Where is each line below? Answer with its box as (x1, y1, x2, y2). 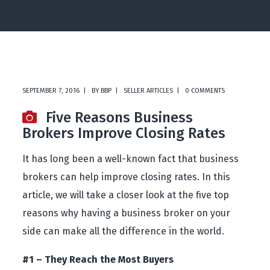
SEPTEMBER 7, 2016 (22, 87, 80, 95)
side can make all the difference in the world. (22, 225, 225, 237)
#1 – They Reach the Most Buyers (22, 254, 174, 265)
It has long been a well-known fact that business (22, 153, 239, 165)
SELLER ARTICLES (124, 87, 174, 95)
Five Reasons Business (46, 109, 193, 126)
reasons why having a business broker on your (22, 207, 231, 219)
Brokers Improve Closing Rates (22, 125, 226, 142)
